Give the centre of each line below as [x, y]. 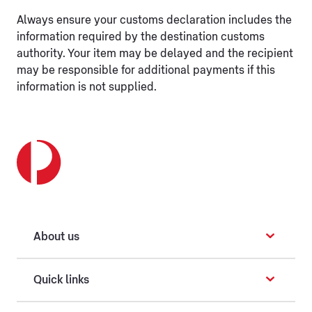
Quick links [61, 280]
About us [56, 237]
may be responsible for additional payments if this [146, 70]
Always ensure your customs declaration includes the [154, 20]
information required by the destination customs [141, 37]
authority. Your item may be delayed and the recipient [155, 54]
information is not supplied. [87, 87]
